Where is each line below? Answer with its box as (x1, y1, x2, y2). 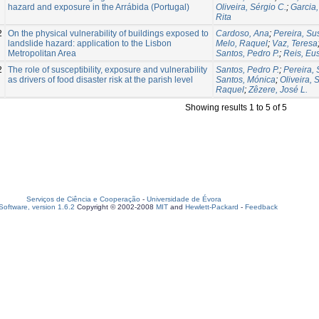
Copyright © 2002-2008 (75, 203, 156, 211)
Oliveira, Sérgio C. (216, 1, 286, 12)
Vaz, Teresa (272, 38, 318, 48)
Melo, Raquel (216, 38, 268, 48)
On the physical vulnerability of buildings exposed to (8, 28, 209, 38)
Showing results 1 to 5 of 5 (185, 102, 287, 113)
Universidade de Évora (147, 195, 221, 203)
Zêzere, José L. (249, 84, 308, 95)
